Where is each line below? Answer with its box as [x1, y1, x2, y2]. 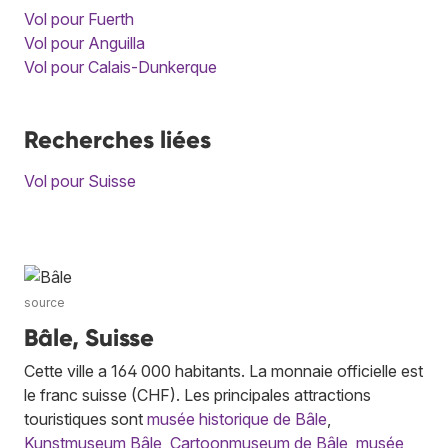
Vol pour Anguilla [24, 32, 145, 53]
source [24, 294, 65, 310]
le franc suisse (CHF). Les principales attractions [24, 384, 371, 405]
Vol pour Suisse [24, 170, 136, 191]
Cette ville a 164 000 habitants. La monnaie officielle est [24, 360, 423, 381]
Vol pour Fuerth [24, 8, 134, 29]
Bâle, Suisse [24, 322, 154, 352]
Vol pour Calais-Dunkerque [24, 56, 217, 77]
